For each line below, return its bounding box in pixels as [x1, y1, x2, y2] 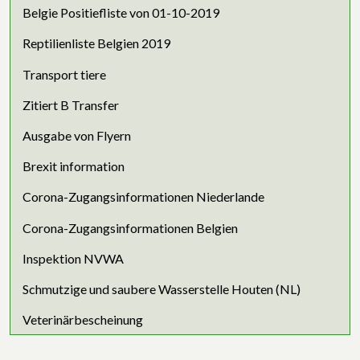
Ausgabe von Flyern [22, 128, 131, 144]
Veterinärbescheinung [22, 312, 143, 328]
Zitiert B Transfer [22, 96, 119, 112]
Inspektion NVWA [22, 250, 124, 266]
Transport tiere [22, 66, 106, 82]
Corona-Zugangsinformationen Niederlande [22, 189, 264, 205]
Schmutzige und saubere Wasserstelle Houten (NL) [22, 280, 301, 297]
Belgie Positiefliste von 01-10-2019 [22, 5, 219, 21]
